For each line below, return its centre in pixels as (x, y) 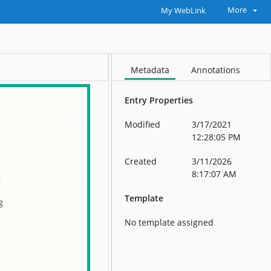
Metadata (150, 70)
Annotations (216, 70)
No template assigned (169, 222)
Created (141, 161)
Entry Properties (159, 100)
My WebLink (183, 11)
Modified (143, 124)
